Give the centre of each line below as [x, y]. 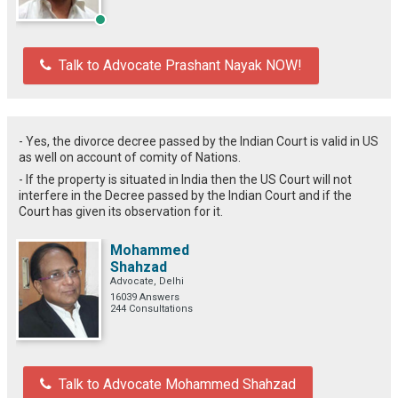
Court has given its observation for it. [122, 211]
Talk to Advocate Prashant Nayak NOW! [180, 65]
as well [39, 157]
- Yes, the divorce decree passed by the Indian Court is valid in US [199, 141]
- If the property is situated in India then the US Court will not [185, 179]
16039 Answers [145, 297]
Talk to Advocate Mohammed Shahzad [177, 384]
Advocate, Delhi [147, 281]
